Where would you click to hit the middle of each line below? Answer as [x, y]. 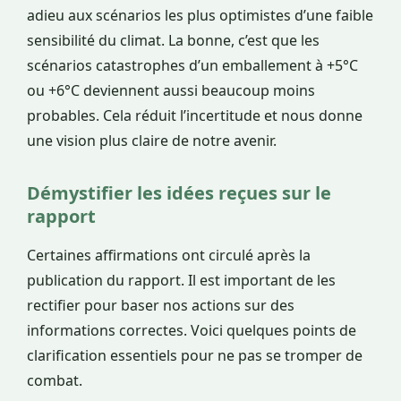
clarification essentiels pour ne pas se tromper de [195, 356]
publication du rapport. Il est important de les [181, 281]
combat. [55, 381]
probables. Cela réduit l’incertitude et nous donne [195, 116]
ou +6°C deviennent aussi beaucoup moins [171, 91]
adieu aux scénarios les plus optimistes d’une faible [200, 16]
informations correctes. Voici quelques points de [192, 331]
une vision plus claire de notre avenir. [152, 141]
